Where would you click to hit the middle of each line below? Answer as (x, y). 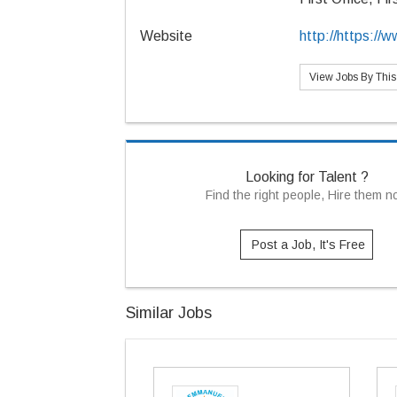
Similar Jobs (169, 313)
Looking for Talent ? (307, 177)
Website (166, 36)
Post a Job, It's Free (309, 245)
